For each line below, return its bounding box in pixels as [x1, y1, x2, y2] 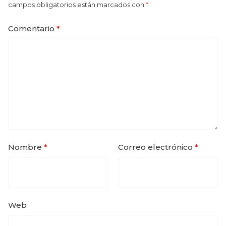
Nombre [8, 142, 44, 152]
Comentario [8, 23, 56, 33]
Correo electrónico [118, 142, 195, 152]
